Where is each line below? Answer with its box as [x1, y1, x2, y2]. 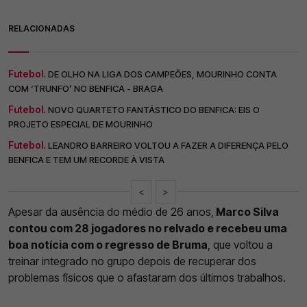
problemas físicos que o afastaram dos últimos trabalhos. [8, 270, 286, 284]
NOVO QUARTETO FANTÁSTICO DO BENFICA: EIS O [48, 103, 260, 115]
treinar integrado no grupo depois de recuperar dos [8, 254, 256, 268]
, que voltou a [208, 237, 273, 251]
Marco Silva [214, 204, 279, 219]
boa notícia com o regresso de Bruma [8, 237, 208, 251]
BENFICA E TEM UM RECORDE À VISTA [8, 153, 164, 165]
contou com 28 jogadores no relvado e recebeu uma [8, 221, 287, 235]
